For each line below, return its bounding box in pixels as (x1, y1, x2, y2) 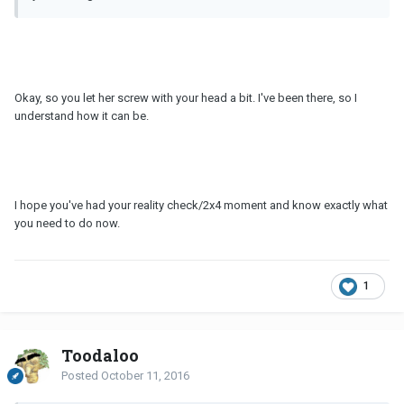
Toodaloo (61, 344, 139, 367)
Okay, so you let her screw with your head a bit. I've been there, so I (14, 91, 357, 106)
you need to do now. (14, 216, 120, 231)
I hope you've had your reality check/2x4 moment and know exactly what (14, 198, 388, 213)
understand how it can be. (14, 109, 149, 124)
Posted (61, 369, 101, 383)
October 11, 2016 (101, 369, 189, 383)
